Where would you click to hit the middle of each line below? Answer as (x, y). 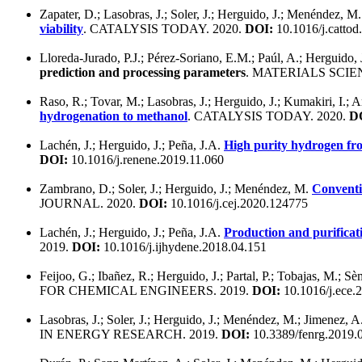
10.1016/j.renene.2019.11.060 (146, 159)
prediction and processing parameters (143, 72)
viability (61, 28)
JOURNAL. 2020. (89, 203)
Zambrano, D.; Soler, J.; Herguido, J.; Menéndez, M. (176, 188)
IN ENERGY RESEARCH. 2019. (130, 334)
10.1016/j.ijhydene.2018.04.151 (183, 246)
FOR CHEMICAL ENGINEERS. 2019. (146, 290)
